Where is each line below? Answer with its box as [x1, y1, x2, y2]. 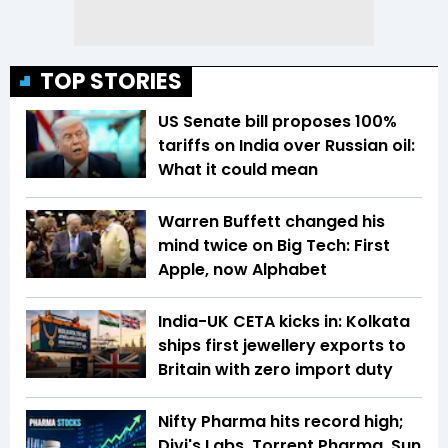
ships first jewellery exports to [158, 334, 406, 358]
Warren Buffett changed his [158, 210, 385, 234]
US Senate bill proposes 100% [158, 110, 397, 134]
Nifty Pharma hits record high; [158, 410, 404, 434]
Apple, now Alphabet [158, 258, 327, 282]
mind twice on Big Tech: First [158, 234, 390, 258]
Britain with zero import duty [158, 358, 393, 382]
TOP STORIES [40, 66, 182, 98]
